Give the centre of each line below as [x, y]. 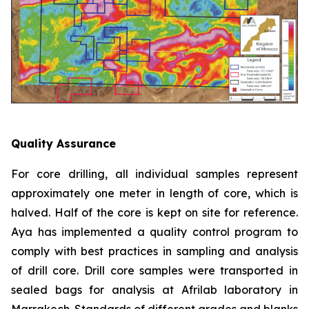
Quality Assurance [63, 144]
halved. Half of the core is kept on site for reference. [154, 213]
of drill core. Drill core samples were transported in [154, 271]
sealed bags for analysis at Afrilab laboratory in [154, 290]
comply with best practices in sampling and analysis [154, 251]
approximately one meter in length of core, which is [154, 193]
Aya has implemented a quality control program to [154, 232]
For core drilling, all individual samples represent [154, 174]
